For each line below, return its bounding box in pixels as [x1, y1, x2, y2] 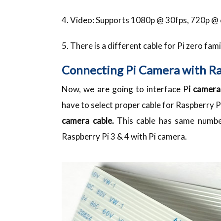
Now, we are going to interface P [62, 83, 189, 94]
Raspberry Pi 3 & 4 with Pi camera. [62, 131, 187, 142]
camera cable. [62, 115, 117, 126]
